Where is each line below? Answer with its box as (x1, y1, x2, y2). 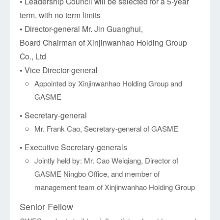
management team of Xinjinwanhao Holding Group (34, 182, 195, 192)
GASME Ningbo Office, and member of (34, 168, 160, 179)
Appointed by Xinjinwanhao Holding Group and (34, 78, 183, 89)
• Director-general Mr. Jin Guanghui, (20, 23, 143, 34)
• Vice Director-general (20, 64, 98, 76)
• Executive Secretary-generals (20, 141, 128, 153)
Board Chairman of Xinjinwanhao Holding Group (20, 37, 188, 48)
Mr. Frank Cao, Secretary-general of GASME (34, 123, 179, 134)
